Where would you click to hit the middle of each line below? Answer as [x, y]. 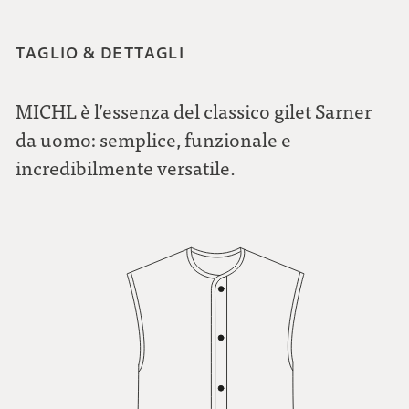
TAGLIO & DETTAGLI [100, 53]
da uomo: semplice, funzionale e [154, 139]
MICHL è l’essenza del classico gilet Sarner [194, 110]
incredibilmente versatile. [126, 167]
